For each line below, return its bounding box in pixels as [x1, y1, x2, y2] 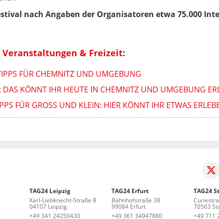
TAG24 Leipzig [29, 186, 71, 195]
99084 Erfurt [111, 202, 146, 211]
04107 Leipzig [29, 202, 67, 211]
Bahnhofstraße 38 [111, 196, 160, 204]
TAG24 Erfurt [111, 186, 149, 195]
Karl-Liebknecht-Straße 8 [29, 196, 97, 204]
